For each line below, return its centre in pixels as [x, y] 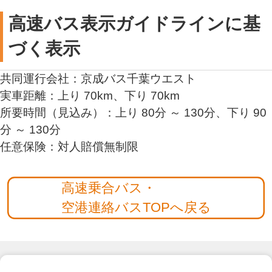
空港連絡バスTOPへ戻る [136, 208]
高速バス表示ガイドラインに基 [135, 24]
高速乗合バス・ [108, 189]
